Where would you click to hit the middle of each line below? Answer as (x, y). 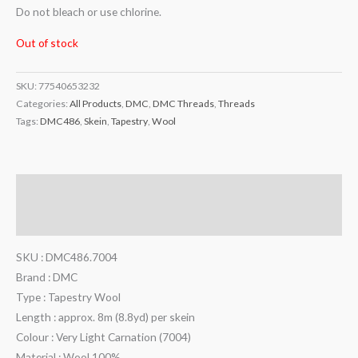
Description (47, 189)
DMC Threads (183, 104)
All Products (95, 104)
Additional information (78, 221)
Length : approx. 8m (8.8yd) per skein (105, 316)
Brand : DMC (47, 276)
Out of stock (47, 42)
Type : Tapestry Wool (68, 296)
